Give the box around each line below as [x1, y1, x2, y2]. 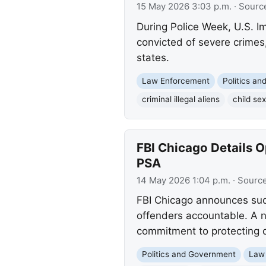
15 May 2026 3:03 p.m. [136, 1, 232, 12]
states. [136, 51, 169, 64]
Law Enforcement [141, 76, 210, 86]
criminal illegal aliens [141, 94, 220, 104]
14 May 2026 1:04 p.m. [136, 175, 230, 186]
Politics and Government [141, 249, 236, 259]
